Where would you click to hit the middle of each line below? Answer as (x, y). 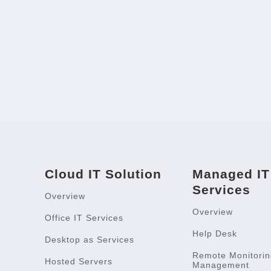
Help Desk (215, 233)
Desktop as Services (90, 239)
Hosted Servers (79, 261)
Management (221, 265)
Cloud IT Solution (103, 174)
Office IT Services (84, 217)
